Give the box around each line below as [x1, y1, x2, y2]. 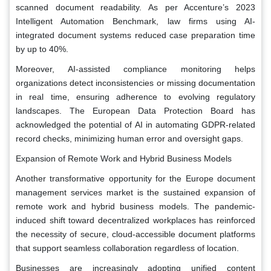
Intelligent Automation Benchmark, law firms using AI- [16, 16, 255, 27]
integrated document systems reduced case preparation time [16, 30, 255, 41]
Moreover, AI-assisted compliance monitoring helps [16, 64, 255, 74]
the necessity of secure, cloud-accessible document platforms [16, 229, 255, 240]
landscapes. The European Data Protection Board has [16, 106, 255, 116]
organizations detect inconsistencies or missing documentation [16, 78, 255, 88]
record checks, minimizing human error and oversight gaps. [16, 134, 243, 144]
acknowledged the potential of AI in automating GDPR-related [16, 120, 255, 130]
